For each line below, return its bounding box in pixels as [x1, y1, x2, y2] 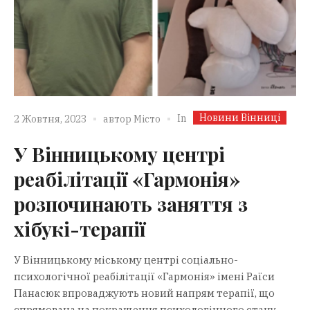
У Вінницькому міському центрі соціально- [14, 253, 238, 266]
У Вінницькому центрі [14, 140, 225, 167]
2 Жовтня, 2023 [14, 113, 86, 126]
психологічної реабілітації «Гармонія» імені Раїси [14, 269, 275, 283]
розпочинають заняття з [14, 190, 248, 217]
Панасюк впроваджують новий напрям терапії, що [14, 286, 275, 300]
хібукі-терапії [14, 215, 145, 241]
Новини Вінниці [199, 111, 280, 124]
